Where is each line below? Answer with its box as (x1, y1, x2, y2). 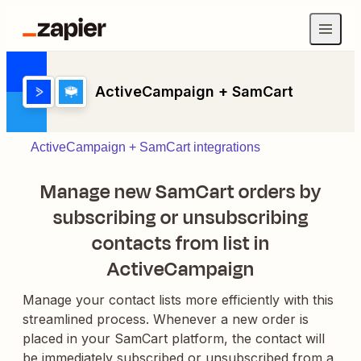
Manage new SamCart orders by (39, 178, 322, 205)
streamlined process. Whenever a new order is (23, 311, 309, 327)
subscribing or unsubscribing (52, 204, 309, 231)
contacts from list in (91, 230, 270, 257)
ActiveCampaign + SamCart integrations (31, 140, 260, 154)
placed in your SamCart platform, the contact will (23, 330, 325, 346)
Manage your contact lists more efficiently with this (23, 292, 334, 308)
